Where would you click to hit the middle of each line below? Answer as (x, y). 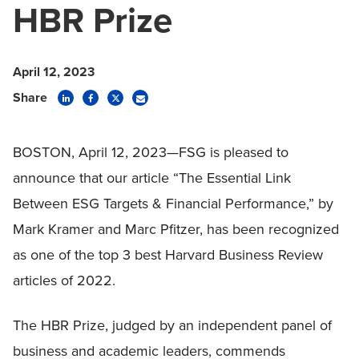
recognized (304, 229)
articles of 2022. (64, 280)
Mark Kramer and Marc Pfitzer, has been (141, 229)
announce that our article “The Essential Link (152, 178)
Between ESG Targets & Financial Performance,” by (173, 204)
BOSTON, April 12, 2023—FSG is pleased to (151, 152)
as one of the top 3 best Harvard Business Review (168, 255)
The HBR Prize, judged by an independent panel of (172, 325)
